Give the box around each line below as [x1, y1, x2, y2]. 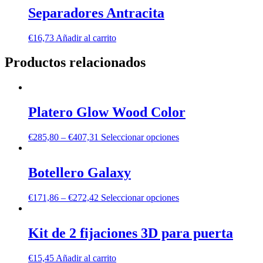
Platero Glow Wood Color [28, 104, 186, 120]
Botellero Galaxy [28, 165, 131, 181]
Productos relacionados [5, 55, 146, 70]
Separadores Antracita [28, 5, 164, 21]
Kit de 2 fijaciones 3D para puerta [28, 225, 233, 241]
